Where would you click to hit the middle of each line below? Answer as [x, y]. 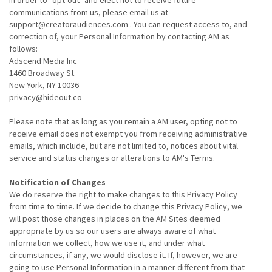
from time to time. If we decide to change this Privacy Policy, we [126, 206]
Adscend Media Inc [43, 61]
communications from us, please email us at [89, 12]
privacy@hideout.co [46, 97]
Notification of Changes [57, 182]
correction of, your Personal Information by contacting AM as [119, 36]
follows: [23, 49]
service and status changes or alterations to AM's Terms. [112, 158]
